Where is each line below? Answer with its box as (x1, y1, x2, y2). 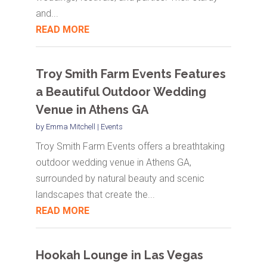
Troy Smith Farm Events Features (35, 67, 226, 82)
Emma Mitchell (45, 122, 95, 132)
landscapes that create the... (35, 189, 155, 201)
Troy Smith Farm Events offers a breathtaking (35, 141, 225, 153)
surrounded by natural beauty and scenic (35, 173, 204, 185)
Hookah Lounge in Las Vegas (35, 248, 203, 263)
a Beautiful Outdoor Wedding (35, 85, 206, 100)
